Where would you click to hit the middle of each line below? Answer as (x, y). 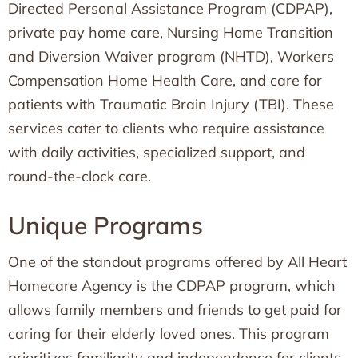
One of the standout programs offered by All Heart (177, 262)
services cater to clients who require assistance (166, 128)
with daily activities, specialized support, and (157, 152)
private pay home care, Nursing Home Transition (171, 32)
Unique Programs (105, 225)
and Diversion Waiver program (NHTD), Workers (171, 56)
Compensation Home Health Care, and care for (165, 80)
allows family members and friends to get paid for (175, 310)
